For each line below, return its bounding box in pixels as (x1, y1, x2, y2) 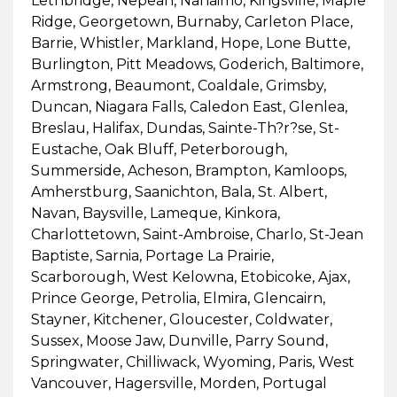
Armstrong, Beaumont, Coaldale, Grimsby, (30, 76, 326, 94)
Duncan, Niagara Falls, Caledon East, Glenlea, (30, 97, 347, 115)
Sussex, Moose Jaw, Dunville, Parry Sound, (30, 331, 328, 349)
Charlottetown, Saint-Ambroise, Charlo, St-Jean (30, 225, 363, 243)
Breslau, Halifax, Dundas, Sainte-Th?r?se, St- (30, 119, 339, 136)
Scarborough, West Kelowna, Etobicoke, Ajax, (30, 268, 350, 285)
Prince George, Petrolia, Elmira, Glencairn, (30, 289, 325, 307)
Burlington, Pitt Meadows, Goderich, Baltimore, (30, 55, 363, 73)
